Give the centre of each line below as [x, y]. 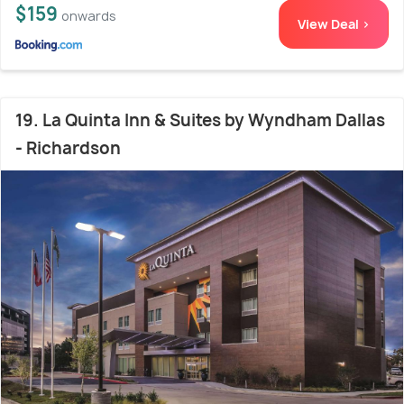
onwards [89, 15]
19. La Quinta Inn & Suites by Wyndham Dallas [200, 120]
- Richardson [68, 148]
